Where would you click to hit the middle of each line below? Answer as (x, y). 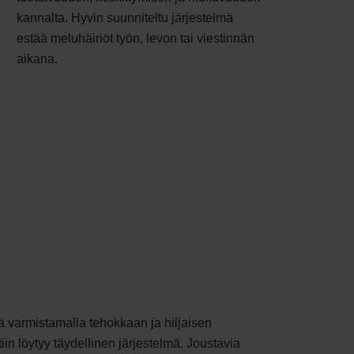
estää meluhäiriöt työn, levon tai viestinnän (136, 39)
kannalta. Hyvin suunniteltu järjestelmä (125, 18)
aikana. (37, 59)
